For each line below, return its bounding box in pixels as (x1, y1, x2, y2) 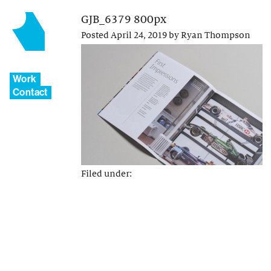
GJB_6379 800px (81, 13, 166, 25)
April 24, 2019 (111, 30, 167, 41)
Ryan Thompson (181, 30, 250, 41)
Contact (13, 87, 48, 98)
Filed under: (81, 169, 132, 179)
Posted (81, 30, 111, 41)
